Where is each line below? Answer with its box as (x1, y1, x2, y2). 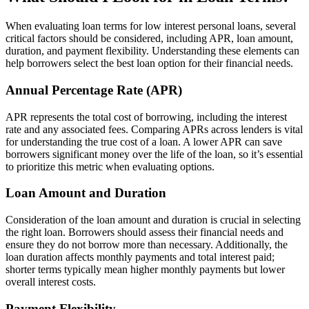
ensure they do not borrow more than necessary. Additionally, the (6, 239, 288, 250)
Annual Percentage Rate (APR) (6, 82, 182, 97)
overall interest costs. (6, 276, 96, 288)
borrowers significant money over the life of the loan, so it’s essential (6, 148, 303, 160)
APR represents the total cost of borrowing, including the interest (6, 110, 287, 123)
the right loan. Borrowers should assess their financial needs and (6, 226, 283, 238)
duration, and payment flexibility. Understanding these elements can (6, 45, 299, 57)
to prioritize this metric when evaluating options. (6, 160, 215, 172)
